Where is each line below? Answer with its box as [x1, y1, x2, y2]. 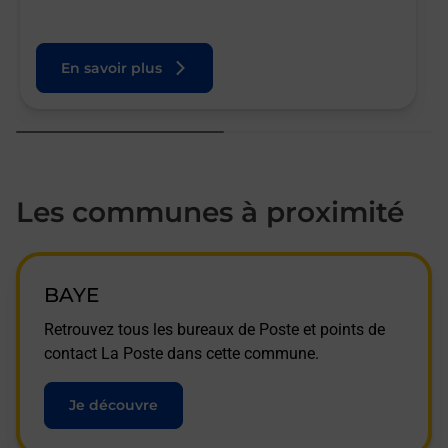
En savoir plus [61, 59, 162, 77]
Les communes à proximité [16, 195, 404, 229]
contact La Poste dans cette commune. [44, 344, 319, 363]
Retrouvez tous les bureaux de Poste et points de [44, 320, 385, 339]
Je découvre [69, 396, 158, 414]
